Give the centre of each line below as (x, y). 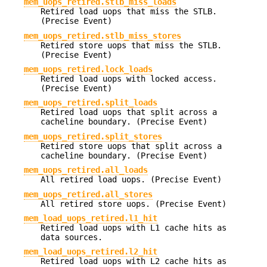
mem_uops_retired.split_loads (91, 103)
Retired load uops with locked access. (129, 78)
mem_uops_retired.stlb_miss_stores (103, 35)
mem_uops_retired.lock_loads (88, 69)
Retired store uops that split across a (131, 146)
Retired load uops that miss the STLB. (129, 12)
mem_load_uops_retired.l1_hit (91, 218)
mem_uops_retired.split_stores (93, 136)
